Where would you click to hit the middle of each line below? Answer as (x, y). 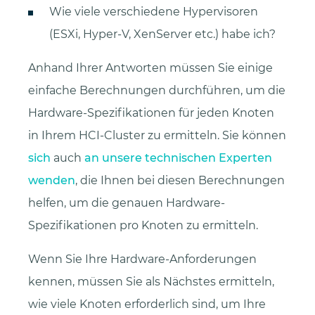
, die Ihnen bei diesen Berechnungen (180, 180)
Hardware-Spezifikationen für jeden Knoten (151, 112)
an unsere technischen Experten (178, 157)
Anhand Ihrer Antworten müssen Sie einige (150, 67)
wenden (52, 180)
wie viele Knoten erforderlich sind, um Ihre (147, 304)
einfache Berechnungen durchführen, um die (157, 90)
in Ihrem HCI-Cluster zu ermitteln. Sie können (157, 135)
